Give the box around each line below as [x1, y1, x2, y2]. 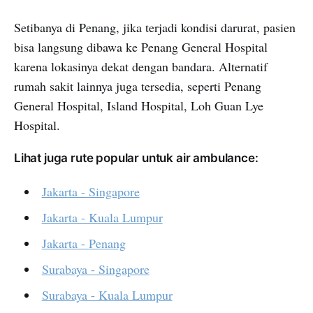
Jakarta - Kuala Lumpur [41, 209, 163, 226]
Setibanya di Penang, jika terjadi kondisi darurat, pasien [14, 19, 296, 36]
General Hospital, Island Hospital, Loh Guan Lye [14, 97, 263, 115]
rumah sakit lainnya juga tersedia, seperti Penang [14, 78, 261, 95]
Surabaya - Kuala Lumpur [41, 286, 173, 304]
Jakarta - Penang [41, 235, 126, 252]
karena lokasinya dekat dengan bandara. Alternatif [14, 58, 268, 75]
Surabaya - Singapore [41, 261, 150, 278]
